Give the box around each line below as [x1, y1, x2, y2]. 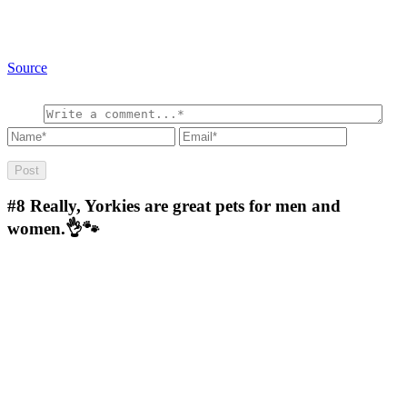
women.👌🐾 [7, 219, 100, 239]
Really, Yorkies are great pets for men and [30, 196, 341, 216]
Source [7, 59, 47, 75]
